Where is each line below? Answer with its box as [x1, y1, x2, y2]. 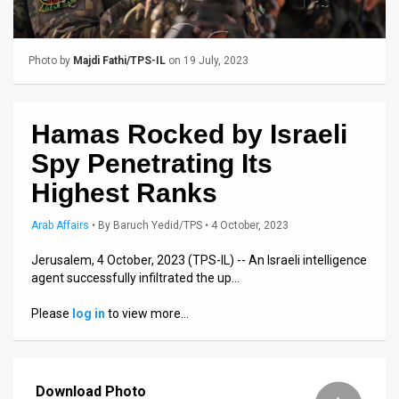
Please [31, 305, 72, 321]
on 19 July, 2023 [166, 53, 248, 67]
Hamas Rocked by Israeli [31, 118, 347, 149]
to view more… [105, 305, 189, 321]
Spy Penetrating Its [31, 148, 273, 178]
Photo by [28, 53, 73, 67]
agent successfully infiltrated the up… [31, 270, 240, 285]
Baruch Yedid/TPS [113, 218, 202, 232]
